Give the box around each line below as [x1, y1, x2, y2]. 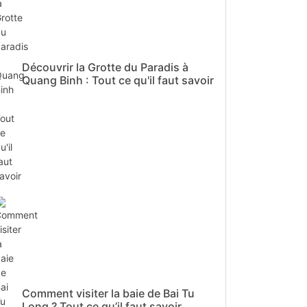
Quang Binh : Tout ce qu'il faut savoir [22, 73, 214, 88]
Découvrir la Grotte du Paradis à [22, 60, 188, 75]
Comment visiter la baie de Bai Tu [22, 286, 195, 301]
